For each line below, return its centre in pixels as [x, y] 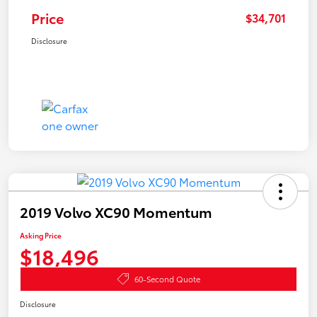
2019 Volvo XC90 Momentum [116, 211]
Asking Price [41, 235]
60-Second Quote [167, 278]
